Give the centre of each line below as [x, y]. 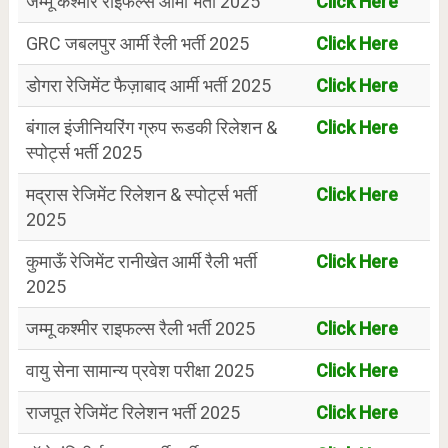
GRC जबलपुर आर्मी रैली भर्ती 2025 [137, 44]
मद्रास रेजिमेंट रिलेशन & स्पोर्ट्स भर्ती [141, 195]
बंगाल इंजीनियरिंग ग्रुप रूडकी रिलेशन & [151, 128]
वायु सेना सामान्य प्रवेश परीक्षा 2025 [139, 371]
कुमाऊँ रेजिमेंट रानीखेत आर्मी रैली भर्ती [141, 262]
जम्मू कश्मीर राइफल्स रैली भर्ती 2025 [140, 329]
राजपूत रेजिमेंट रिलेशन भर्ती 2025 [132, 413]
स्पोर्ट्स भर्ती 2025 [83, 153]
